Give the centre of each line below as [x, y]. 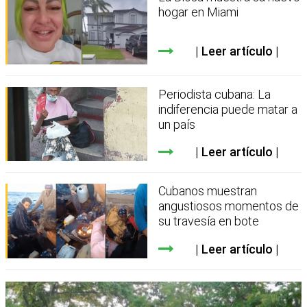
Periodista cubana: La [215, 94]
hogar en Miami [199, 12]
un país [177, 124]
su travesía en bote [209, 221]
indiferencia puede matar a [228, 109]
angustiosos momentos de [229, 206]
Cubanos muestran [208, 191]
